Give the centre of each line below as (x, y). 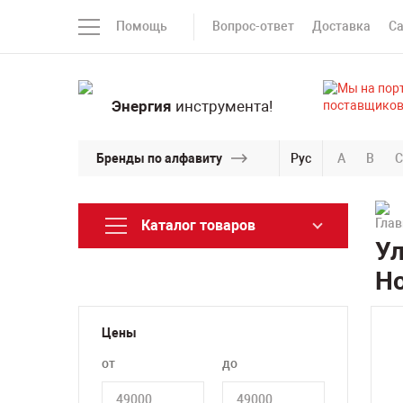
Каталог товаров (198, 225)
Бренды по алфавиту (159, 158)
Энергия (141, 106)
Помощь (142, 26)
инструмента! (222, 106)
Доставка (341, 26)
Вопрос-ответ (253, 26)
